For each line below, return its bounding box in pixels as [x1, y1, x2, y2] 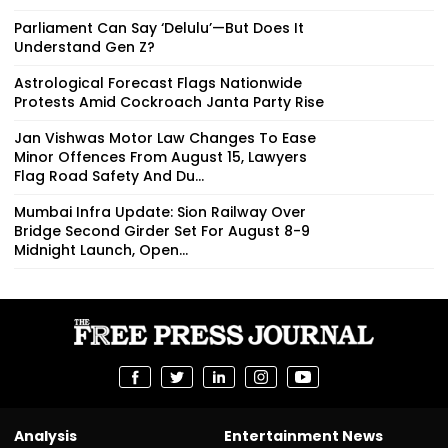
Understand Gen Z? [14, 36, 155, 57]
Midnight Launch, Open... [14, 239, 188, 260]
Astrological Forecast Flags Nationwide [14, 72, 302, 93]
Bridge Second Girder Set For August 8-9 [14, 220, 310, 241]
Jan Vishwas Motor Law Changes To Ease [14, 127, 316, 148]
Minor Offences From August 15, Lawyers [14, 146, 307, 167]
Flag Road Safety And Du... [14, 165, 204, 186]
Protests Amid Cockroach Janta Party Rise [14, 91, 324, 112]
